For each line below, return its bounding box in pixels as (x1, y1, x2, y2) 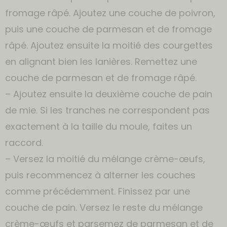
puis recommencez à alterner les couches (5, 169, 196, 181)
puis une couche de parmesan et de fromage (5, 23, 212, 35)
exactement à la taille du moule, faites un (5, 120, 192, 133)
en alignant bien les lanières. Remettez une (5, 55, 197, 68)
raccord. (5, 136, 43, 149)
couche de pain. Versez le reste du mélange (5, 201, 203, 214)
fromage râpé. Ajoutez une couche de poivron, (5, 7, 215, 19)
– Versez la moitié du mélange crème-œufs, (5, 153, 205, 165)
